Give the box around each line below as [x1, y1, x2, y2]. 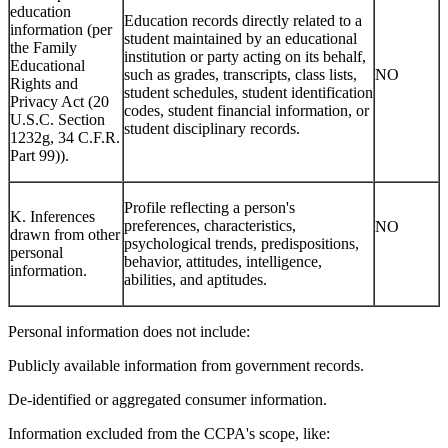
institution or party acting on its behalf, [124, 48, 366, 66]
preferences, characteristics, [124, 217, 296, 235]
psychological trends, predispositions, [124, 235, 359, 253]
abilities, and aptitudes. [124, 271, 267, 289]
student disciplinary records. [124, 120, 300, 138]
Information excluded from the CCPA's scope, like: [8, 425, 330, 443]
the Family [10, 39, 77, 57]
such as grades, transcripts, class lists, [124, 66, 357, 84]
